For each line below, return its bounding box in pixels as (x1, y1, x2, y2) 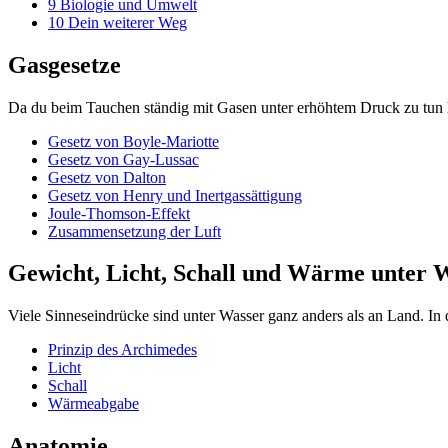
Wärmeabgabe (48, 395, 139, 413)
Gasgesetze (8, 51, 121, 78)
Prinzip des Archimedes (48, 341, 197, 359)
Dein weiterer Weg (68, 13, 187, 31)
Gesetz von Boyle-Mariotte (48, 132, 219, 150)
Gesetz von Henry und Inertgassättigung (48, 186, 302, 204)
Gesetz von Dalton (48, 168, 166, 186)
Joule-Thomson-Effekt (48, 204, 190, 222)
